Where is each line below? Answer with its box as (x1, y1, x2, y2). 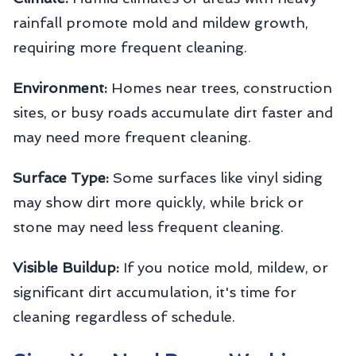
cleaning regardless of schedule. (13, 308, 235, 325)
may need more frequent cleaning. (13, 129, 251, 145)
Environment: (13, 79, 107, 96)
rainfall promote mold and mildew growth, (13, 14, 308, 31)
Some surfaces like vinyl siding (109, 169, 323, 186)
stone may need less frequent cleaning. (13, 219, 284, 235)
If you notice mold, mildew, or (119, 259, 328, 276)
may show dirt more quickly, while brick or (13, 194, 304, 211)
